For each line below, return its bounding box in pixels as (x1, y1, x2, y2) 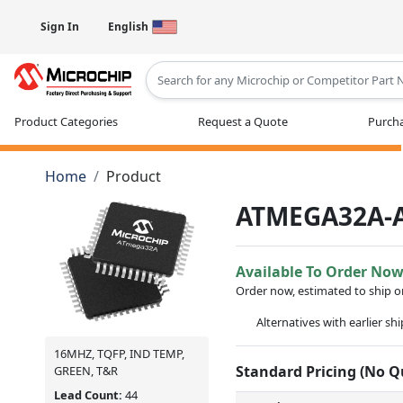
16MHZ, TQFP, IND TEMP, (54, 345, 184, 363)
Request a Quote (198, 112, 288, 130)
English (108, 19, 148, 34)
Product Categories (14, 112, 118, 130)
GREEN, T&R (54, 363, 118, 380)
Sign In (40, 19, 79, 34)
